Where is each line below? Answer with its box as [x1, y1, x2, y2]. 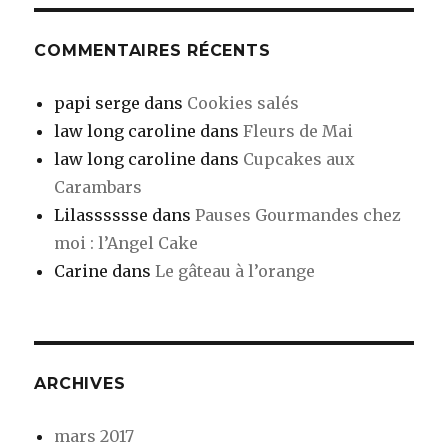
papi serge [54, 93, 141, 114]
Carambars [54, 177, 143, 198]
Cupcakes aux [243, 149, 356, 170]
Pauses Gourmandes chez [195, 205, 402, 226]
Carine [54, 261, 109, 282]
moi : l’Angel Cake [54, 233, 199, 254]
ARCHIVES [34, 374, 126, 394]
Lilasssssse [54, 205, 149, 226]
